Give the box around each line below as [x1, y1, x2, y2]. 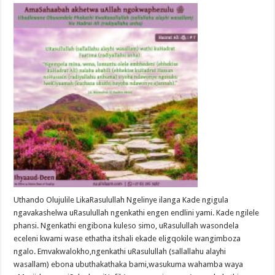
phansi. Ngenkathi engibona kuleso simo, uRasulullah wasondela [14, 221, 239, 231]
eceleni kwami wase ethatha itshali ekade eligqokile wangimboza [14, 234, 241, 244]
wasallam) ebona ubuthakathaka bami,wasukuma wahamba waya [14, 260, 244, 269]
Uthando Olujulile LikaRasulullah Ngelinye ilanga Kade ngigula [14, 195, 229, 205]
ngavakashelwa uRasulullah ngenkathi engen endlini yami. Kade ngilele [14, 208, 260, 218]
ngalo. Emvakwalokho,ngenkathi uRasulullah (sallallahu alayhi [14, 247, 227, 257]
